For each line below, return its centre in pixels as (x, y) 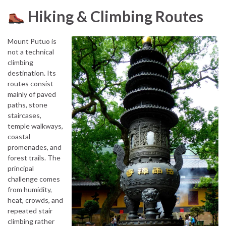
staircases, (24, 115)
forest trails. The (34, 157)
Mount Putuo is (32, 41)
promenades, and (35, 147)
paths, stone (27, 104)
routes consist (31, 83)
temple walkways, (35, 126)
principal (21, 168)
